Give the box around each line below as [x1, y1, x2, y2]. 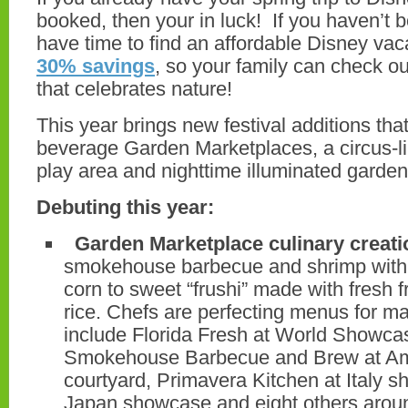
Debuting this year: [36, 196, 214, 219]
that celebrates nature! [36, 77, 232, 100]
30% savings [36, 55, 155, 77]
